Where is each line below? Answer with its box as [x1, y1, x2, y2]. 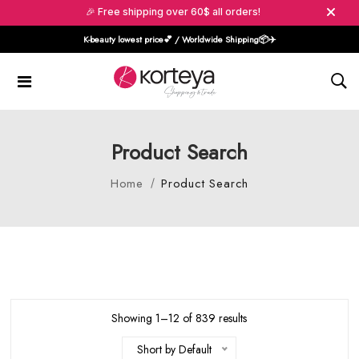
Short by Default [137, 341, 212, 357]
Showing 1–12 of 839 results [111, 310, 248, 326]
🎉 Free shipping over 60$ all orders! [86, 6, 260, 18]
